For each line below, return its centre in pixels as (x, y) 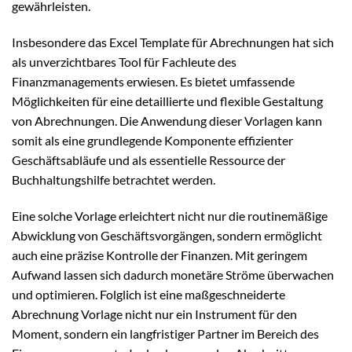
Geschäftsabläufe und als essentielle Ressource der (148, 159)
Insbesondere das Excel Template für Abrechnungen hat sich (173, 42)
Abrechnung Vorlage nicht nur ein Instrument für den (154, 313)
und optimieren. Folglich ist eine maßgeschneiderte (148, 294)
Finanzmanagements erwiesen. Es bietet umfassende (153, 81)
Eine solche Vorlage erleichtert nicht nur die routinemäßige (170, 215)
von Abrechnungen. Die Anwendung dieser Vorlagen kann (167, 120)
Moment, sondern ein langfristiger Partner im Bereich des (165, 333)
